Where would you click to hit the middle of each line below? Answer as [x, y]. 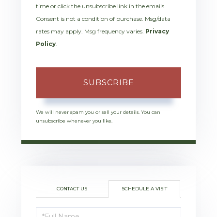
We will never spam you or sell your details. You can [98, 112]
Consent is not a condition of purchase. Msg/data [103, 18]
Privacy [157, 31]
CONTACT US [72, 188]
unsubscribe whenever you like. [74, 121]
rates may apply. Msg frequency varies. [91, 31]
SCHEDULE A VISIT [144, 188]
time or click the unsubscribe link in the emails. [101, 6]
